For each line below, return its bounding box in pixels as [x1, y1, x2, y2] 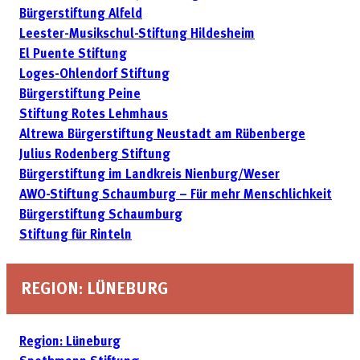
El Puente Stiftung [19, 48, 127, 62]
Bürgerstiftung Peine [19, 88, 141, 102]
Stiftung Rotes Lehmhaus [19, 108, 168, 122]
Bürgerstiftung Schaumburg [19, 209, 182, 223]
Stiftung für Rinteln [19, 229, 132, 243]
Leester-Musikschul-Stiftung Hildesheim [19, 28, 255, 42]
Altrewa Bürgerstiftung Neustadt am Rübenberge [19, 129, 305, 142]
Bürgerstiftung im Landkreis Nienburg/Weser [19, 169, 280, 182]
